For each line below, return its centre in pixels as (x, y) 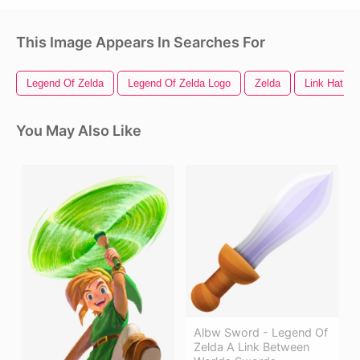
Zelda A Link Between (252, 347)
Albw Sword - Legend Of (261, 333)
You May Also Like (79, 131)
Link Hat (324, 84)
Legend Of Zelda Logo (179, 84)
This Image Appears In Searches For (141, 43)
